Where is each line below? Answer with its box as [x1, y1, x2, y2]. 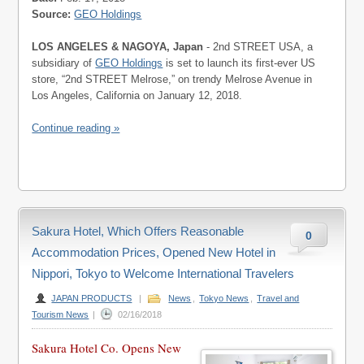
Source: [32, 8, 71, 20]
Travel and [257, 293, 300, 303]
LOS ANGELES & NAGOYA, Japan [32, 41, 204, 53]
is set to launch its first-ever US [162, 57, 316, 69]
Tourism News [32, 310, 89, 319]
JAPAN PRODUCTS [51, 293, 132, 303]
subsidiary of [32, 57, 96, 69]
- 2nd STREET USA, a [203, 41, 314, 53]
